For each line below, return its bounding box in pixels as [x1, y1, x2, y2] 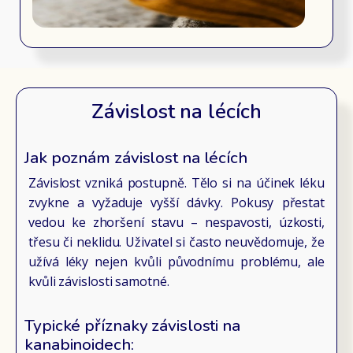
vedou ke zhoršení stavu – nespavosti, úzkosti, [28, 214, 325, 232]
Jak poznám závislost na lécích [24, 147, 247, 169]
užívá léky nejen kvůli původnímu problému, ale [28, 253, 325, 271]
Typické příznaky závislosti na [24, 314, 240, 337]
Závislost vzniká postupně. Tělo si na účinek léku [28, 174, 325, 192]
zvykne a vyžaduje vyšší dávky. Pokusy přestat [28, 194, 325, 212]
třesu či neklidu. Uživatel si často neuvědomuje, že [28, 233, 325, 251]
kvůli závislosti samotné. [28, 273, 169, 291]
